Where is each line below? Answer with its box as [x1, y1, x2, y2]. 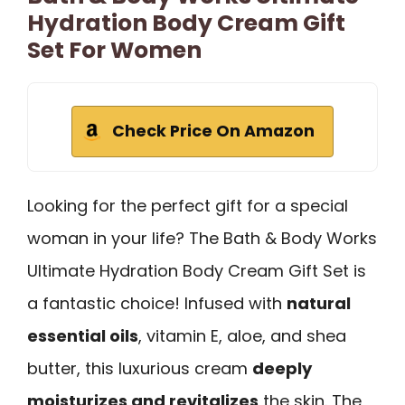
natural [287, 291, 351, 315]
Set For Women [27, 33, 202, 66]
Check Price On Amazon [112, 119, 315, 142]
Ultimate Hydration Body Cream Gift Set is [27, 259, 366, 282]
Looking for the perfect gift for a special [27, 193, 348, 217]
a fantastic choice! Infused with [27, 291, 287, 315]
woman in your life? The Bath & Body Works [27, 226, 377, 250]
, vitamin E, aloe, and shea [138, 324, 346, 347]
